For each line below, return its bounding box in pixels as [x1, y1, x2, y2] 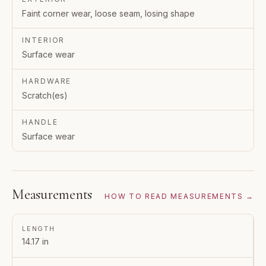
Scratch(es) [22, 90, 68, 100]
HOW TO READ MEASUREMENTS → [104, 191, 254, 201]
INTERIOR [22, 35, 65, 45]
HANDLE [22, 117, 58, 126]
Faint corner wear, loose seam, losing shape [22, 8, 195, 18]
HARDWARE [22, 76, 72, 85]
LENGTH [22, 224, 55, 233]
